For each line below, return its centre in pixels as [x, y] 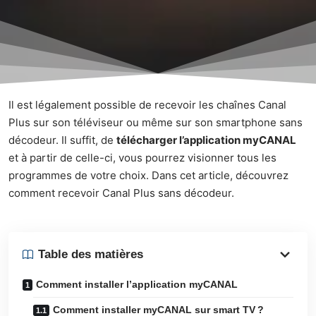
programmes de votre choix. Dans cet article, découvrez [148, 176]
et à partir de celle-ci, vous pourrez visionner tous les [142, 158]
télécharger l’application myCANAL [206, 140]
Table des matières [91, 255]
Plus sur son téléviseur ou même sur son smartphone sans [156, 123]
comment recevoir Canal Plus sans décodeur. [121, 193]
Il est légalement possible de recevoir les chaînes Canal [147, 105]
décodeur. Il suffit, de [62, 140]
